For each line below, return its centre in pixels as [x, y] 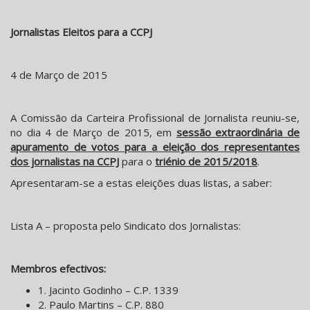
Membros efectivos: [58, 269]
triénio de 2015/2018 [206, 162]
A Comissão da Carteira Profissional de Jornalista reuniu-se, [155, 118]
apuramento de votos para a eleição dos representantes [155, 147]
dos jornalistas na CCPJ [65, 162]
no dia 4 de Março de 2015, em [91, 133]
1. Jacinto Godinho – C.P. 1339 [108, 290]
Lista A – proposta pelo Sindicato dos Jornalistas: [126, 226]
